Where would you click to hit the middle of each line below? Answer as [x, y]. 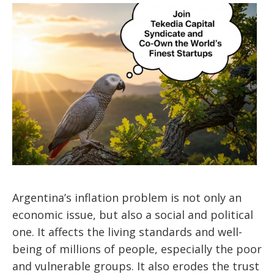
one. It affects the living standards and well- [127, 232]
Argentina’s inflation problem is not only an [127, 198]
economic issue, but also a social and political [133, 215]
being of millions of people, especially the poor [137, 249]
